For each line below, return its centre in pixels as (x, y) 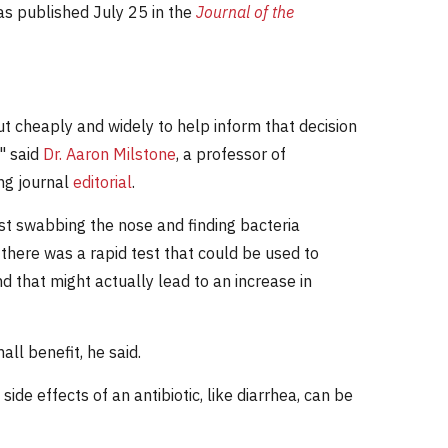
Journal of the (245, 12)
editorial (103, 182)
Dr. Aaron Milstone (110, 154)
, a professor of (231, 154)
